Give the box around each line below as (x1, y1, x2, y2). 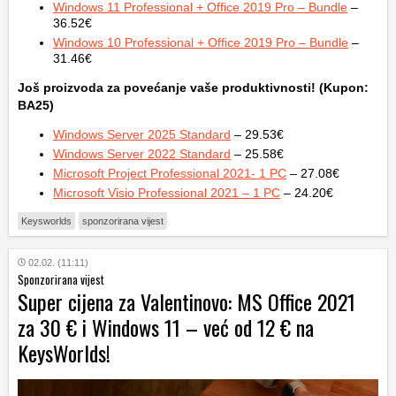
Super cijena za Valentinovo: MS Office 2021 (18, 286, 355, 318)
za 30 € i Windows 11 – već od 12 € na (18, 311, 314, 344)
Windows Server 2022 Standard (53, 147, 231, 162)
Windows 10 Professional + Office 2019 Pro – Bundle (53, 35, 348, 50)
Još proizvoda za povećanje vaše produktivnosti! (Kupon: (18, 80, 369, 95)
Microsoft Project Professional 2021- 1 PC (53, 166, 286, 181)
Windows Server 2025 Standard (53, 127, 231, 142)
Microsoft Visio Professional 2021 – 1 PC (53, 186, 280, 201)
